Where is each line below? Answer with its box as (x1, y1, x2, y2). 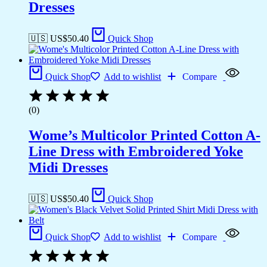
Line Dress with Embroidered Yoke (29, 143, 243, 159)
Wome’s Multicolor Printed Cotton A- (29, 127, 260, 143)
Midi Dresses (29, 159, 108, 175)
